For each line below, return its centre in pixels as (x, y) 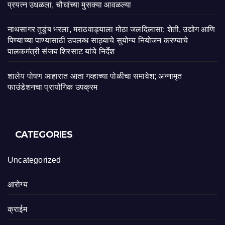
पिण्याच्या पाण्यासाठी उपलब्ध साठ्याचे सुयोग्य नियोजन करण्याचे (98, 41)
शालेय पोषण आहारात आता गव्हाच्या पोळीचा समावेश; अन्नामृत (95, 76)
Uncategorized (34, 160)
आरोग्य (18, 185)
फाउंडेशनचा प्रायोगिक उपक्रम (53, 87)
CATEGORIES (44, 135)
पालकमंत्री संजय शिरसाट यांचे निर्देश (61, 52)
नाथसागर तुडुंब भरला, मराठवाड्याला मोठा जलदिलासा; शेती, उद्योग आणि (111, 30)
